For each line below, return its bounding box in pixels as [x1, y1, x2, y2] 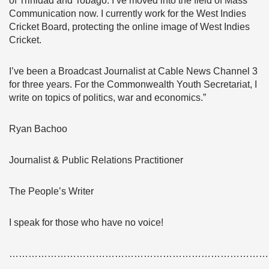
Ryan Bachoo [9, 124, 67, 134]
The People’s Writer [9, 186, 94, 196]
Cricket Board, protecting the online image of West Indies [9, 22, 250, 32]
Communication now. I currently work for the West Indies [9, 8, 246, 19]
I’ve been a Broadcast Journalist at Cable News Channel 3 [9, 66, 258, 76]
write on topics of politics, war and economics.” [9, 92, 206, 103]
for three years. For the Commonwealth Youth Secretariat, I [9, 79, 257, 89]
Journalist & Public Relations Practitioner [9, 155, 183, 165]
